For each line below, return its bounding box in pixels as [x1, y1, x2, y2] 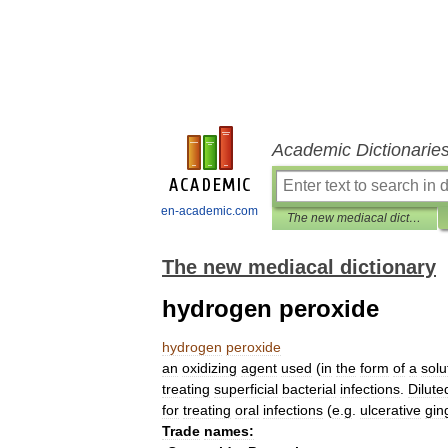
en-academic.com [161, 204, 258, 218]
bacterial [282, 381, 336, 397]
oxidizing [182, 360, 237, 376]
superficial [214, 381, 278, 397]
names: [204, 423, 254, 439]
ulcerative [360, 402, 421, 418]
